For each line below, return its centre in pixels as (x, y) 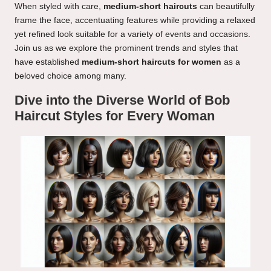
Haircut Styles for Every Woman (115, 116)
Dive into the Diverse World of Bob (122, 100)
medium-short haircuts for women (152, 62)
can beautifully (226, 6)
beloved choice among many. (70, 76)
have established (48, 62)
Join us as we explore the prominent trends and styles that (126, 48)
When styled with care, (59, 6)
